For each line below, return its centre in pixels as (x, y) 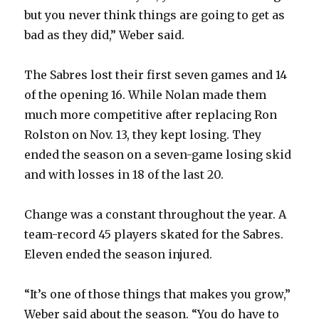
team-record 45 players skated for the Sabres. (154, 234)
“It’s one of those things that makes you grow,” (158, 294)
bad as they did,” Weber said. (105, 35)
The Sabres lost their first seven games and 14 (156, 74)
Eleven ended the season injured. (119, 254)
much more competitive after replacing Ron (151, 114)
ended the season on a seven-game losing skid (158, 154)
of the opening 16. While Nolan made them (146, 94)
